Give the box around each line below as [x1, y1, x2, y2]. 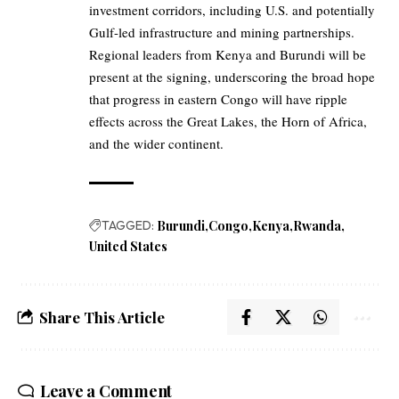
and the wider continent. [89, 134, 224, 153]
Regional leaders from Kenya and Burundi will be [89, 45, 366, 64]
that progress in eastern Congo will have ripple [89, 90, 347, 109]
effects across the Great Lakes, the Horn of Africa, [89, 112, 367, 131]
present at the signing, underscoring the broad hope [89, 68, 375, 86]
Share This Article [39, 307, 165, 328]
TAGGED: [102, 217, 154, 234]
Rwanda [293, 217, 341, 235]
